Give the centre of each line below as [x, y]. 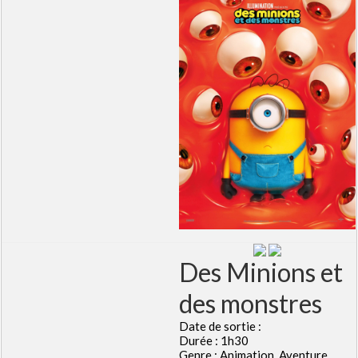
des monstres [251, 303]
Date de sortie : [220, 326]
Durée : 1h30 [214, 340]
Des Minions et [261, 272]
